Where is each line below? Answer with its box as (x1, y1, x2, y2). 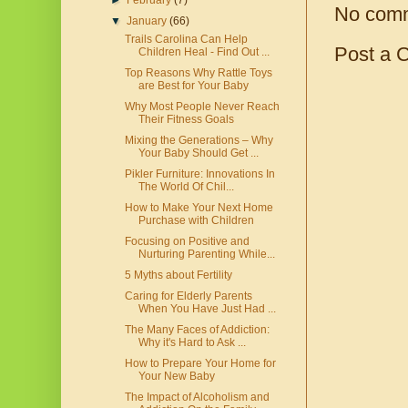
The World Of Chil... (138, 180, 234, 194)
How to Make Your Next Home (124, 201, 273, 215)
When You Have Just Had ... (138, 302, 276, 316)
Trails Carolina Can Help (124, 33, 248, 46)
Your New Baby (138, 370, 215, 383)
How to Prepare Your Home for (124, 357, 276, 371)
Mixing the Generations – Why (124, 134, 273, 148)
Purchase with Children (138, 214, 254, 228)
